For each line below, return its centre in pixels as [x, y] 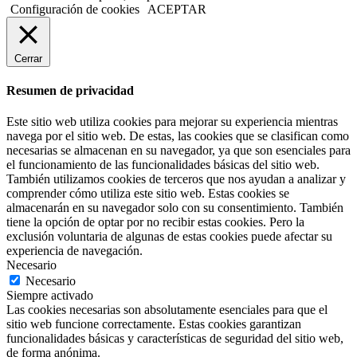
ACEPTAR [177, 9]
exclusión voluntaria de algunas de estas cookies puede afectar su [169, 237]
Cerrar [28, 58]
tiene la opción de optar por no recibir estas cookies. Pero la [155, 222]
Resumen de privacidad [70, 91]
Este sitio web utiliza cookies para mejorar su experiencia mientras [172, 122]
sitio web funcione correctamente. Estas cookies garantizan [154, 324]
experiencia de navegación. [75, 251]
